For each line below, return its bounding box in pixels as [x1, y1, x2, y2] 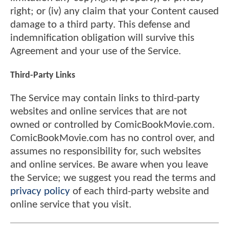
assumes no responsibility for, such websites [10, 146, 201, 157]
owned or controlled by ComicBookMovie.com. [10, 120, 215, 131]
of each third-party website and [70, 186, 209, 197]
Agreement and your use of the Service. [10, 46, 181, 57]
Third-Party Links [10, 70, 75, 80]
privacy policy [10, 186, 70, 197]
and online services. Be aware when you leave [10, 159, 208, 171]
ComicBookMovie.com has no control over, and [10, 133, 215, 144]
